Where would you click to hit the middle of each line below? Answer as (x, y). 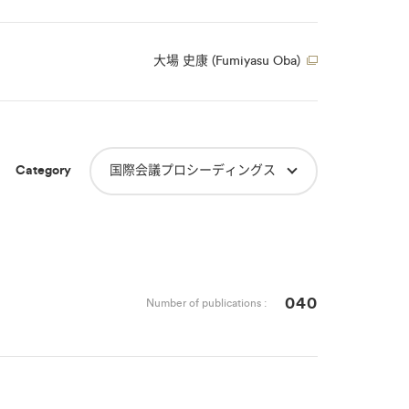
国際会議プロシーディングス (192, 171)
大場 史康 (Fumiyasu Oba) (226, 61)
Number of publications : (206, 303)
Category (43, 171)
